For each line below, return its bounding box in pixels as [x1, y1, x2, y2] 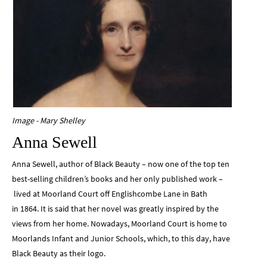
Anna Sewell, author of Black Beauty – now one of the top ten [12, 158, 229, 169]
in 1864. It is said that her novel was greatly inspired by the [12, 203, 219, 214]
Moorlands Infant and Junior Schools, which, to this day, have [12, 232, 230, 244]
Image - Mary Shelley [12, 114, 85, 126]
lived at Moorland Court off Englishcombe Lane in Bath [12, 188, 207, 199]
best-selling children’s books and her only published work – [12, 173, 223, 184]
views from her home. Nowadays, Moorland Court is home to [12, 218, 227, 229]
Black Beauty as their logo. [12, 247, 105, 259]
